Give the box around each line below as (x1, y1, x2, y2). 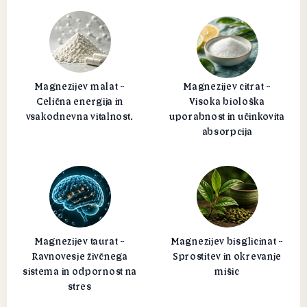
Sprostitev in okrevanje (172, 249, 282, 262)
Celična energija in (36, 95, 124, 108)
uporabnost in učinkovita (169, 110, 285, 123)
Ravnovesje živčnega (32, 249, 128, 262)
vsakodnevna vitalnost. (25, 110, 134, 123)
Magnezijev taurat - (34, 234, 126, 247)
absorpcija (201, 125, 253, 138)
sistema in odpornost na (22, 265, 138, 278)
